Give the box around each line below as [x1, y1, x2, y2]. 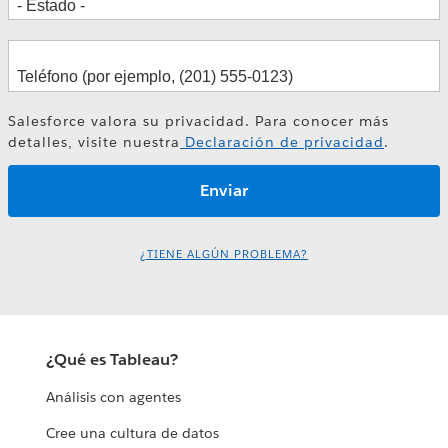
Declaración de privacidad [180, 133, 384, 152]
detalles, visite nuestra [8, 133, 180, 152]
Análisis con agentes [46, 388, 182, 407]
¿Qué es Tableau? [46, 349, 179, 371]
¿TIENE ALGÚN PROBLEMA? [140, 246, 308, 262]
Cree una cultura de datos [46, 424, 220, 443]
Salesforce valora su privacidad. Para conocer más [8, 112, 389, 131]
